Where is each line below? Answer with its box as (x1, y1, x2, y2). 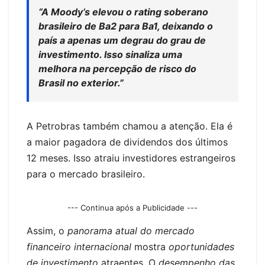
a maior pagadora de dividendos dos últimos (27, 135, 228, 148)
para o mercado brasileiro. (27, 167, 145, 180)
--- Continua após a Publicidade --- (67, 202, 198, 212)
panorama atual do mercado (67, 225, 195, 237)
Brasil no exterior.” (38, 76, 124, 89)
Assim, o (27, 225, 67, 237)
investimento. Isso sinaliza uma (38, 48, 182, 60)
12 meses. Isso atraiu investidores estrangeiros (27, 151, 235, 164)
